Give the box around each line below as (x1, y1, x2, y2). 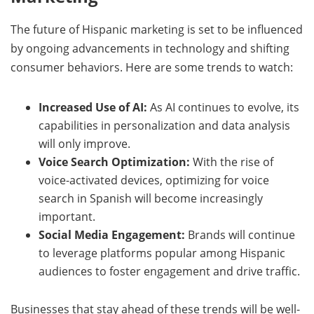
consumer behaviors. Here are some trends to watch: (11, 59, 293, 75)
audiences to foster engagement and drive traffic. (39, 263, 300, 279)
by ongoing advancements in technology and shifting (11, 40, 289, 56)
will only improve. (39, 135, 130, 151)
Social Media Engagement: (39, 226, 185, 243)
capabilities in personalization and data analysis (39, 117, 290, 133)
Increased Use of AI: (39, 99, 147, 115)
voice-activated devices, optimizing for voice (39, 172, 269, 188)
